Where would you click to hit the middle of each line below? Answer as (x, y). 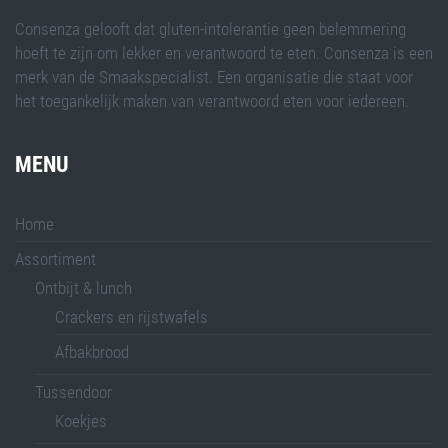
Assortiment (55, 258)
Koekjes (81, 420)
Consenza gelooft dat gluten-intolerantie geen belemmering (210, 28)
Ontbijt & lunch (83, 287)
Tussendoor (73, 391)
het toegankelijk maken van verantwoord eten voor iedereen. (212, 100)
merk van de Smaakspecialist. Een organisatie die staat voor (214, 76)
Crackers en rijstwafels (131, 316)
